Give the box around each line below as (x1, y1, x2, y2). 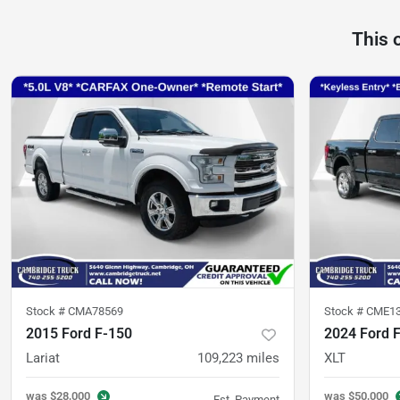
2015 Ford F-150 (26, 325, 132, 342)
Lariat (26, 350, 60, 366)
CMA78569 (68, 304, 123, 318)
